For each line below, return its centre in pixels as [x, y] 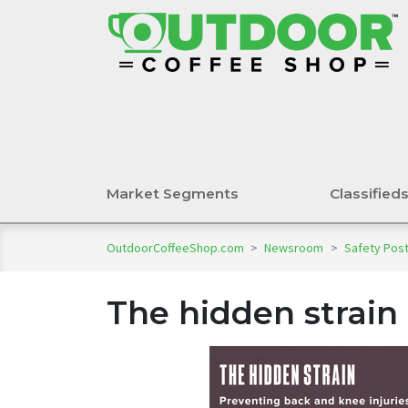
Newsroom [296, 248]
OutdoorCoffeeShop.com [175, 248]
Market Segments [173, 194]
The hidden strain [252, 313]
